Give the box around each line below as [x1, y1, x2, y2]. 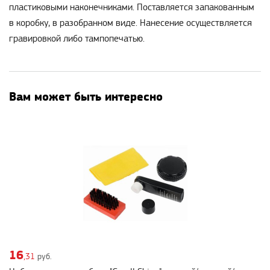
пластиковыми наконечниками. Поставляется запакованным [9, 2, 254, 13]
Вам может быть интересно [9, 90, 163, 104]
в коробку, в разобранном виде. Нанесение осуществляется [9, 18, 252, 28]
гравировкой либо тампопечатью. [9, 34, 145, 44]
